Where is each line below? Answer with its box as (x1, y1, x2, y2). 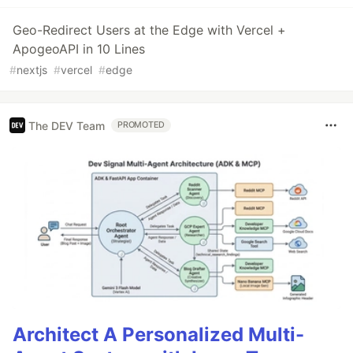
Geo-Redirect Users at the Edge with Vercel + (13, 22, 286, 39)
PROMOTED (117, 120, 165, 131)
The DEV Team (28, 118, 105, 132)
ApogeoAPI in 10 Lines (13, 41, 145, 58)
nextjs (17, 63, 47, 77)
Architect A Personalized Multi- (13, 322, 304, 346)
